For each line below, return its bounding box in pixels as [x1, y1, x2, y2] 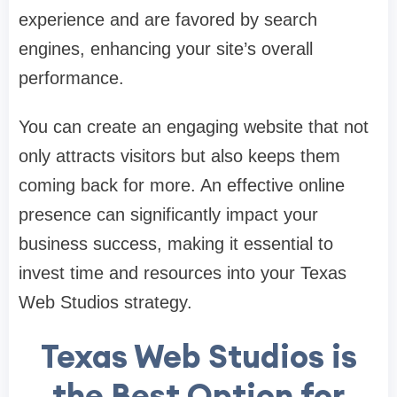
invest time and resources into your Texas [19, 263, 346, 284]
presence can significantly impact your [19, 205, 318, 225]
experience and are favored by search [19, 10, 317, 30]
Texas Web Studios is [40, 336, 357, 378]
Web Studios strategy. [19, 292, 192, 313]
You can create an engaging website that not [19, 117, 369, 137]
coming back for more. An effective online [19, 175, 345, 196]
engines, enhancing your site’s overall [19, 39, 313, 59]
